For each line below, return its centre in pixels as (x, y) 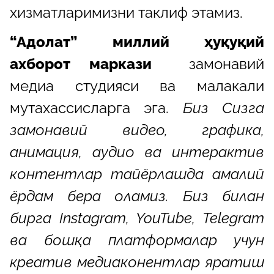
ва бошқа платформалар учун (137, 240)
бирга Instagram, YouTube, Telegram (137, 218)
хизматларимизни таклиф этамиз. (126, 12)
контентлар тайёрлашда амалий (137, 174)
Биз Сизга (224, 108)
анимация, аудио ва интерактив (137, 152)
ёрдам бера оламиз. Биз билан (137, 196)
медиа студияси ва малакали (137, 86)
